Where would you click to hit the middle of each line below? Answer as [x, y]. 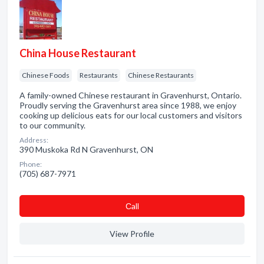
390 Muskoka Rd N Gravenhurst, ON [86, 149]
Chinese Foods [46, 75]
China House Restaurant [78, 53]
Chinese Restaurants [161, 75]
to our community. [52, 125]
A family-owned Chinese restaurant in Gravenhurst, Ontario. [131, 95]
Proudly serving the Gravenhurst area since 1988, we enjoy [128, 105]
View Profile [132, 234]
